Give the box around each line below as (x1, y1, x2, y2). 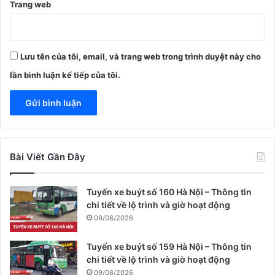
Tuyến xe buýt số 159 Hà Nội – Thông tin (87, 241, 252, 252)
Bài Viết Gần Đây (10, 151, 85, 163)
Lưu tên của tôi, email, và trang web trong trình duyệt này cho (20, 52, 261, 62)
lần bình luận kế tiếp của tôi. (10, 70, 120, 80)
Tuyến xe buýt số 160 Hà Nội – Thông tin (87, 187, 252, 198)
